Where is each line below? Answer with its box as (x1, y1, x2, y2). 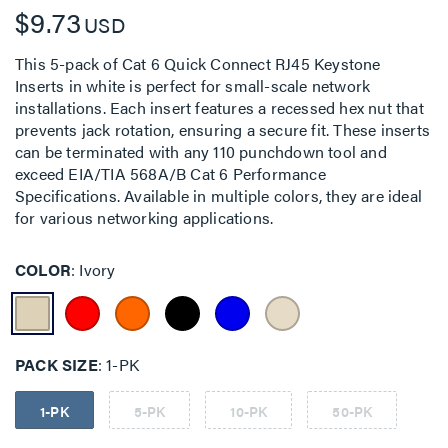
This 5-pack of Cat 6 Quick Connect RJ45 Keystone (15, 52, 381, 75)
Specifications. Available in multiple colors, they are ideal (15, 184, 423, 207)
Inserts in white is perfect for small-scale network (15, 74, 371, 97)
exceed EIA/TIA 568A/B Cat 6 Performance (15, 162, 326, 185)
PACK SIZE (15, 352, 98, 376)
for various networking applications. (15, 206, 274, 229)
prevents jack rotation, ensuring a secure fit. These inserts (15, 118, 431, 141)
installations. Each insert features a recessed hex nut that (15, 96, 424, 119)
